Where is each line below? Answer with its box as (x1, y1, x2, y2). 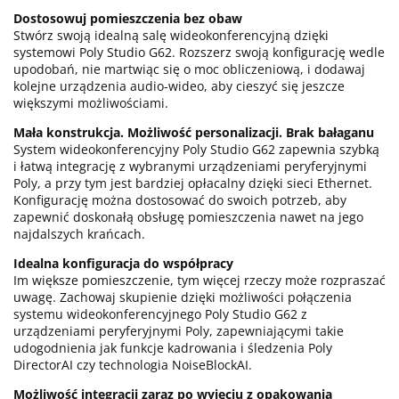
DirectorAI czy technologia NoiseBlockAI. (13, 355, 252, 373)
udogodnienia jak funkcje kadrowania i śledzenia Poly (13, 338, 332, 356)
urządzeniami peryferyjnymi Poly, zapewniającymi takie (13, 322, 344, 339)
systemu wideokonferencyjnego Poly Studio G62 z (13, 305, 307, 322)
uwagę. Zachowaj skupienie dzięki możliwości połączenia (13, 288, 352, 305)
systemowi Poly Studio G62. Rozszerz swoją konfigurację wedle (13, 43, 385, 61)
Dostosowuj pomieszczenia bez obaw (13, 9, 242, 27)
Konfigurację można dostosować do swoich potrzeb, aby (13, 191, 346, 208)
